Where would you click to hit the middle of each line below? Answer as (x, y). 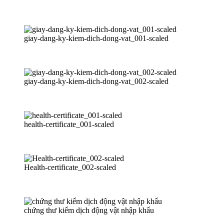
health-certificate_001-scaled (69, 124)
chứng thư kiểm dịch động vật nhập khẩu (89, 210)
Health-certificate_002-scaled (70, 167)
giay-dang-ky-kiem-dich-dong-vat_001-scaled (96, 38)
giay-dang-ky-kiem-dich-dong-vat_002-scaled (96, 81)
